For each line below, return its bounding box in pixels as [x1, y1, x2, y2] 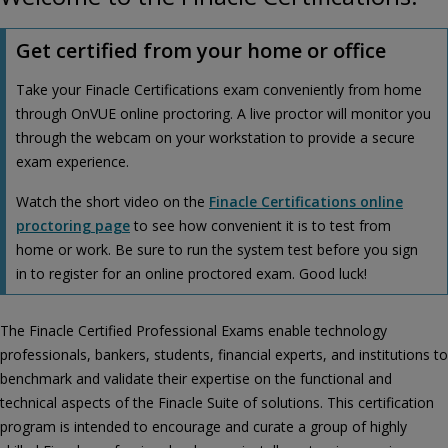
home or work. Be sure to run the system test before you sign [16, 240, 418, 259]
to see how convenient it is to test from [130, 216, 391, 235]
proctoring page [16, 216, 130, 235]
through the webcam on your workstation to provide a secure [16, 128, 415, 147]
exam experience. [16, 152, 129, 171]
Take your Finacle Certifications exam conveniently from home [16, 80, 422, 99]
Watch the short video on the [16, 192, 209, 211]
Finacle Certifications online [209, 192, 403, 211]
